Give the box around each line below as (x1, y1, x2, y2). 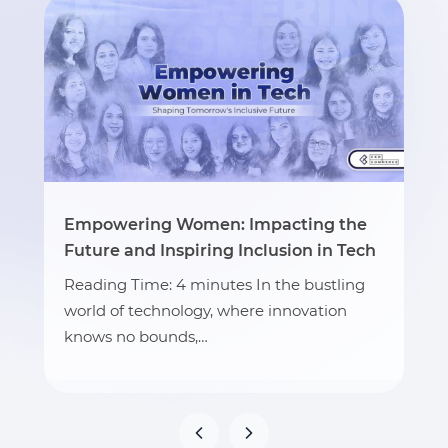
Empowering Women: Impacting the (64, 215, 367, 234)
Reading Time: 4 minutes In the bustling (64, 275, 365, 294)
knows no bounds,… (64, 327, 208, 346)
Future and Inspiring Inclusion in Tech (64, 241, 376, 260)
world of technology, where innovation (64, 301, 347, 320)
